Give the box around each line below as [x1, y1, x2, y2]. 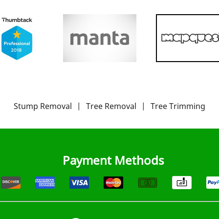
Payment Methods [63, 152, 164, 168]
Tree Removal [86, 100, 136, 111]
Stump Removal [14, 100, 72, 111]
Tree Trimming [151, 100, 205, 111]
